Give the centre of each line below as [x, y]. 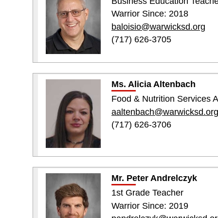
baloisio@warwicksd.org [158, 27]
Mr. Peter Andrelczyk [154, 178]
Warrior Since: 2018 [150, 14]
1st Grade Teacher [147, 193]
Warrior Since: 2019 [150, 206]
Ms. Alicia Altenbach [153, 84]
